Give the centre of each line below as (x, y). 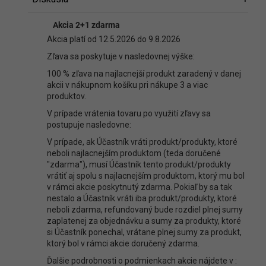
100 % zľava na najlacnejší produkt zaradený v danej (144, 74)
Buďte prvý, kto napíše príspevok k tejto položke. (109, 38)
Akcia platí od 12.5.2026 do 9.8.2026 (113, 39)
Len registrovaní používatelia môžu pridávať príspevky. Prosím (130, 53)
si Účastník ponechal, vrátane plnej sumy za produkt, (144, 232)
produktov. (66, 96)
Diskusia (61, 26)
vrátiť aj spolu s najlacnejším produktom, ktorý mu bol (145, 176)
